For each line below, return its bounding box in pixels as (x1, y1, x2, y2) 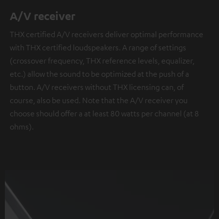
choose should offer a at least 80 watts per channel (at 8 (10, 109, 199, 119)
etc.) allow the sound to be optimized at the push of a (10, 69, 189, 79)
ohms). (10, 122, 34, 132)
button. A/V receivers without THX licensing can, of (10, 82, 184, 92)
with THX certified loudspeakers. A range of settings (10, 43, 186, 53)
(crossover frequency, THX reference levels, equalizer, (10, 56, 195, 66)
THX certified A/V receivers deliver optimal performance (10, 29, 203, 40)
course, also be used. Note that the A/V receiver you (10, 95, 188, 106)
